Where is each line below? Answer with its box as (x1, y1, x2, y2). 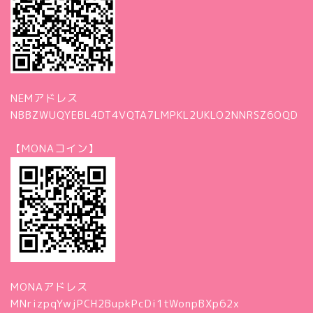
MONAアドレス (10, 279, 88, 294)
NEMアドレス (10, 90, 78, 105)
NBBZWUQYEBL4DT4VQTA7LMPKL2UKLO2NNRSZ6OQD (10, 107, 298, 122)
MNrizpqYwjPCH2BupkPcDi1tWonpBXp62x (10, 296, 240, 311)
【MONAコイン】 (10, 140, 103, 156)
